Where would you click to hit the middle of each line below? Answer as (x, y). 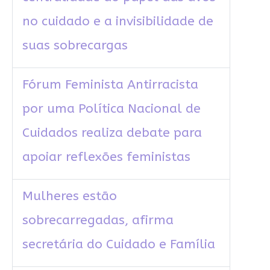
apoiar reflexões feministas (106, 157)
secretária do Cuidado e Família (118, 245)
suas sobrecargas (75, 46)
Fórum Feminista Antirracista (110, 85)
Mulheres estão (69, 196)
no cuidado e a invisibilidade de (118, 22)
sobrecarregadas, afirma (98, 221)
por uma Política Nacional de (111, 109)
